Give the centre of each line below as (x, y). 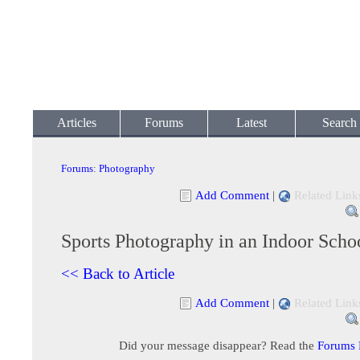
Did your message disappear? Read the (218, 345)
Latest (252, 123)
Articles (76, 123)
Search (339, 123)
